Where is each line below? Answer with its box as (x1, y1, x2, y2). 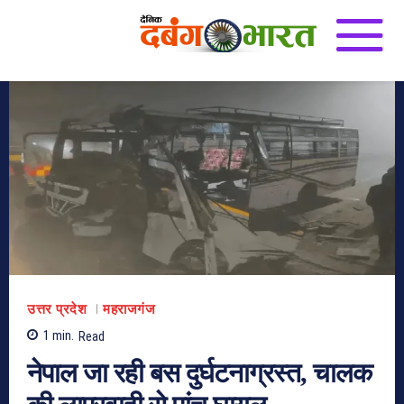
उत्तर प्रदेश (27, 302, 87, 317)
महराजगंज (103, 302, 155, 317)
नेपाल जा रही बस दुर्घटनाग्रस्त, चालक (27, 357, 372, 388)
